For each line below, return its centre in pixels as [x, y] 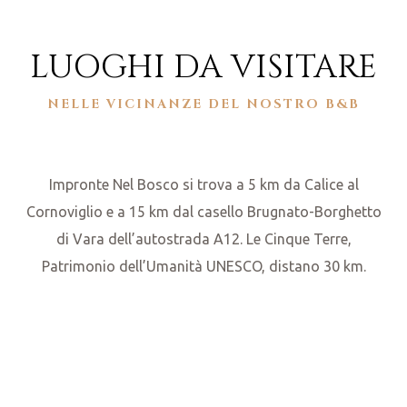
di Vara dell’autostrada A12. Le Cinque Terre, [203, 238]
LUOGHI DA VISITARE [203, 67]
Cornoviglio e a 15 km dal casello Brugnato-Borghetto [203, 211]
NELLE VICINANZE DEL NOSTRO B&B [203, 104]
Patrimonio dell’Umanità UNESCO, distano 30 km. [203, 266]
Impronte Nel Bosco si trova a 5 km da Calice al [203, 184]
